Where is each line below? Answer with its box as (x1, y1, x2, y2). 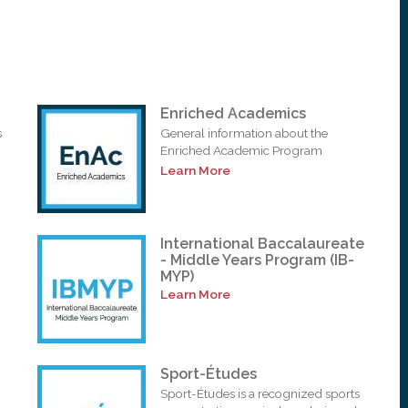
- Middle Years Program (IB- (160, 251, 355, 270)
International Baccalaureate (160, 235, 365, 253)
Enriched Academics (160, 105, 307, 123)
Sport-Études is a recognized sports (160, 386, 361, 402)
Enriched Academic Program (160, 143, 323, 158)
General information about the (160, 126, 329, 141)
